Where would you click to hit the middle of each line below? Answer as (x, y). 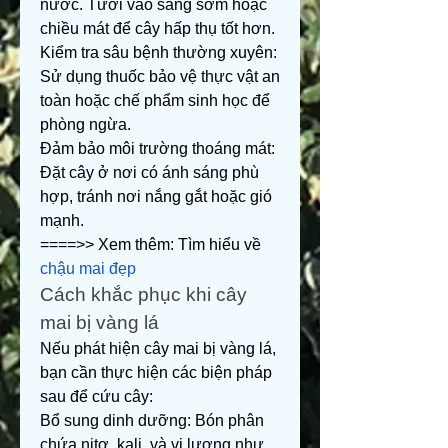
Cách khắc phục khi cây (143, 294)
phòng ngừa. (85, 124)
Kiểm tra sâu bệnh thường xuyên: (158, 52)
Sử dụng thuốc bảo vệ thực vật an (160, 76)
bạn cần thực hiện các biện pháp (156, 372)
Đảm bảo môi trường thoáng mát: (157, 148)
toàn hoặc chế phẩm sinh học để (155, 100)
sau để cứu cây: (96, 396)
